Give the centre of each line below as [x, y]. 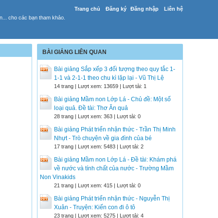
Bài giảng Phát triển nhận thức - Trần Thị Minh [115, 129]
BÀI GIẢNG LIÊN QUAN [74, 52]
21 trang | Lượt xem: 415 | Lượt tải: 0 [97, 185]
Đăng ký [116, 9]
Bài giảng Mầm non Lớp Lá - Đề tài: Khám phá [115, 160]
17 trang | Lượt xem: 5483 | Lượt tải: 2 [99, 146]
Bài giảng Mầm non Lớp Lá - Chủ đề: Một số [112, 99]
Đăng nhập [145, 9]
